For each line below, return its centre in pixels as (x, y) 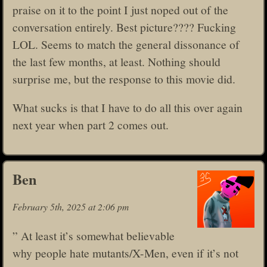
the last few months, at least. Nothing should (117, 61)
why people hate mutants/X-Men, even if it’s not (125, 252)
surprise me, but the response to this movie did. (124, 78)
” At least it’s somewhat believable (94, 235)
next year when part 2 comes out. (91, 125)
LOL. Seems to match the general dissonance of (126, 44)
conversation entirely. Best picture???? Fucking (124, 27)
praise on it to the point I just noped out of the (120, 9)
